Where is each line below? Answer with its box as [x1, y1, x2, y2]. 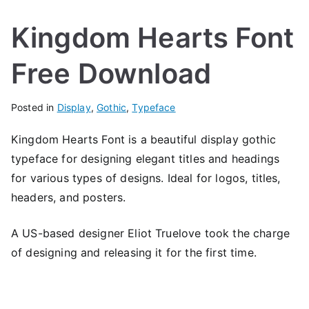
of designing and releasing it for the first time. [11, 245, 257, 259]
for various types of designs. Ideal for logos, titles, [11, 170, 281, 185]
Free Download [11, 56, 212, 90]
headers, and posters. [11, 190, 126, 204]
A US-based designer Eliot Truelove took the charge [11, 226, 290, 240]
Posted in [11, 101, 57, 113]
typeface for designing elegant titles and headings [11, 151, 280, 166]
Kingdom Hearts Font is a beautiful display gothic [11, 132, 276, 146]
